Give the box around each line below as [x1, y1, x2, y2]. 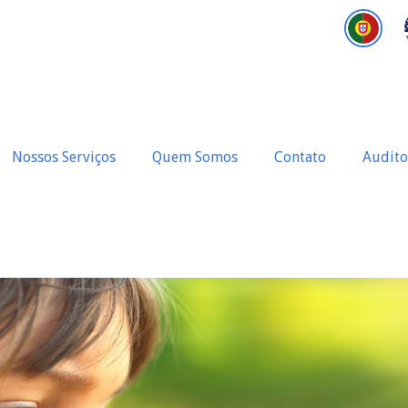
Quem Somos [151, 148, 238, 166]
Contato [273, 148, 326, 166]
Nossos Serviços [11, 148, 116, 166]
